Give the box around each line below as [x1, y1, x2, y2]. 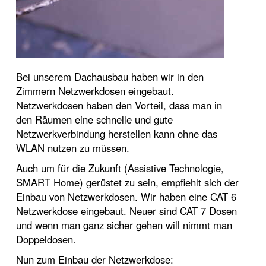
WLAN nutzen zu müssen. [16, 141, 129, 155]
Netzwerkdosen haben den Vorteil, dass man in [16, 98, 222, 112]
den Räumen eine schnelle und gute [16, 112, 173, 126]
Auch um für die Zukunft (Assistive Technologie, [16, 161, 224, 175]
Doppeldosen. [16, 232, 76, 246]
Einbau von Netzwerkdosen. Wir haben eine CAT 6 [16, 189, 236, 204]
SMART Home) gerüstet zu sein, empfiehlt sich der [16, 175, 239, 189]
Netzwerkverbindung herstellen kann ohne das [16, 126, 217, 141]
